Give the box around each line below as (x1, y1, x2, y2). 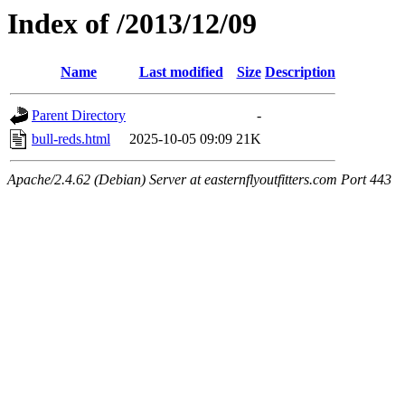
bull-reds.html (32, 131, 110, 147)
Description (265, 64, 335, 80)
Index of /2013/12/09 (7, 7, 257, 40)
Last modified (138, 64, 223, 80)
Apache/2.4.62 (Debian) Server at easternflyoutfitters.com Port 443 (7, 172, 391, 188)
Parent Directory (32, 108, 126, 124)
